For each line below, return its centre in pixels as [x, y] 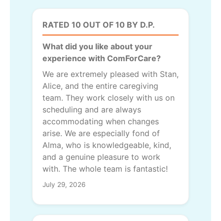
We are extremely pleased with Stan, [110, 74]
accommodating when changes [101, 122]
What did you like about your [97, 47]
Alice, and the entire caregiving [100, 86]
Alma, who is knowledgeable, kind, [107, 145]
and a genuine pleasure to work [101, 157]
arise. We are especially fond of [101, 133]
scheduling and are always [92, 110]
